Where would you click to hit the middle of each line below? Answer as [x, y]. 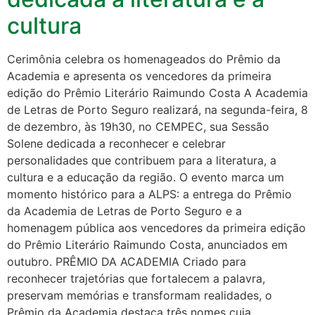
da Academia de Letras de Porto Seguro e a [124, 211]
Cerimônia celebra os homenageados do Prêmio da [144, 59]
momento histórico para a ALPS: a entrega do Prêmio [149, 194]
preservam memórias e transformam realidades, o [140, 295]
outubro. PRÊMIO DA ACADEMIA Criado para [127, 261]
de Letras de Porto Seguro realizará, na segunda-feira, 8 [157, 109]
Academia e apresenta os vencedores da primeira [139, 76]
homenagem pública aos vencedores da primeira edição [156, 227]
